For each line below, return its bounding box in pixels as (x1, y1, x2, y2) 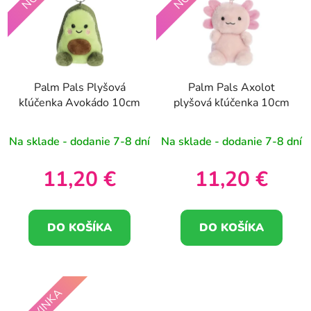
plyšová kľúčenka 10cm (174, 95, 289, 111)
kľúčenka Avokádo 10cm (19, 95, 140, 111)
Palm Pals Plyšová (33, 80, 126, 96)
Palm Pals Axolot (188, 80, 275, 96)
